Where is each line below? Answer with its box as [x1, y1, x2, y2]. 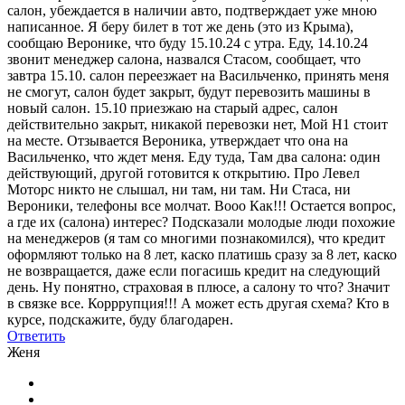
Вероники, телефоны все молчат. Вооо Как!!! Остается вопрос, [7, 197, 396, 213]
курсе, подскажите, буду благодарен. [7, 311, 233, 327]
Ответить [7, 327, 65, 344]
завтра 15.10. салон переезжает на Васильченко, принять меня [7, 67, 389, 83]
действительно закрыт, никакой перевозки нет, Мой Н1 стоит [7, 116, 388, 132]
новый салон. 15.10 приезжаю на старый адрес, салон [7, 99, 338, 116]
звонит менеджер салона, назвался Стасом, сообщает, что [7, 51, 361, 67]
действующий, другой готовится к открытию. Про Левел [7, 165, 360, 181]
